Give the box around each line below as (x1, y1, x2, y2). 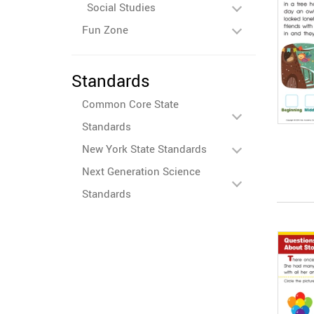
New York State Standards (82, 142, 207, 156)
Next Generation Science (82, 164, 200, 178)
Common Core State (82, 97, 179, 111)
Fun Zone (82, 22, 128, 36)
